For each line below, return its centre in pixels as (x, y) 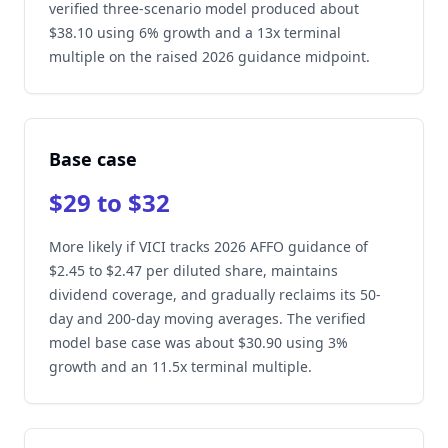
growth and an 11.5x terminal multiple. (180, 366)
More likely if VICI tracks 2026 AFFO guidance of (208, 246)
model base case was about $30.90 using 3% (198, 342)
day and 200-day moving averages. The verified (207, 318)
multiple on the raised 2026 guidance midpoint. (209, 56)
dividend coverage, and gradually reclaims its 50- (215, 294)
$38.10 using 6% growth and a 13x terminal (195, 32)
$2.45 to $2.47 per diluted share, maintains (193, 270)
